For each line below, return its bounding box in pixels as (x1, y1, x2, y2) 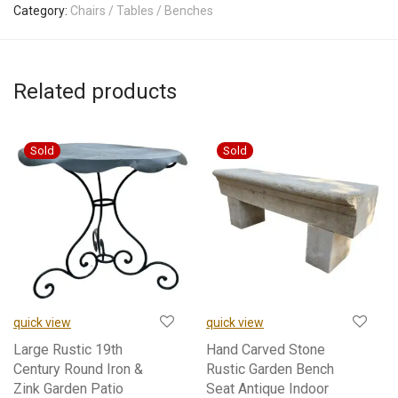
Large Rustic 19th (13, 340, 123, 358)
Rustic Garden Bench (206, 360, 334, 378)
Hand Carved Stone (206, 340, 325, 358)
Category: (13, 3, 70, 18)
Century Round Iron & (13, 360, 143, 378)
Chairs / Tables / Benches (70, 3, 213, 18)
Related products (13, 78, 177, 104)
